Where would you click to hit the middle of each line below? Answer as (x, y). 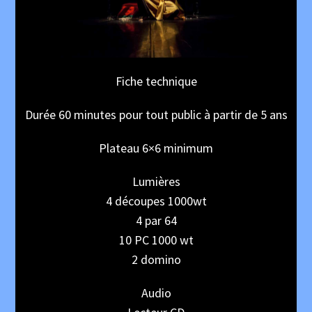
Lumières (156, 182)
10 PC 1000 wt (156, 240)
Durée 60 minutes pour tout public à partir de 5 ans (156, 115)
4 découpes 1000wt (156, 201)
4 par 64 (156, 221)
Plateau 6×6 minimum (156, 148)
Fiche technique (156, 81)
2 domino (156, 260)
